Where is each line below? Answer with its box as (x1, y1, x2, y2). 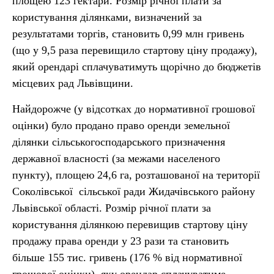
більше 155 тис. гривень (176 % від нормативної (12, 251, 242, 264)
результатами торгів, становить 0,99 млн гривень (12, 28, 244, 40)
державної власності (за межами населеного (12, 152, 220, 165)
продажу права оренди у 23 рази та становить (12, 235, 229, 247)
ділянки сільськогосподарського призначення (12, 136, 225, 148)
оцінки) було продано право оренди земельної (12, 119, 230, 131)
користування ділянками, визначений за (12, 11, 202, 23)
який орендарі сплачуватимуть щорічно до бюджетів (12, 61, 261, 73)
